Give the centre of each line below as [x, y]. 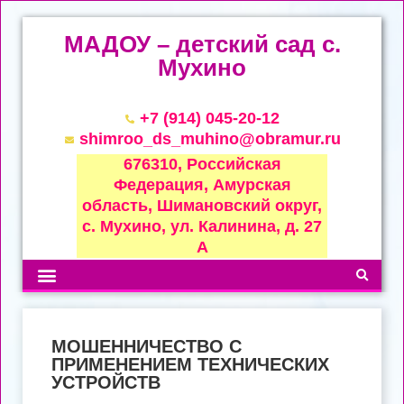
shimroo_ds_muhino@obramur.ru [210, 139]
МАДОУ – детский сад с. [202, 44]
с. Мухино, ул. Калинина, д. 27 [202, 226]
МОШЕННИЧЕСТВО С [147, 346]
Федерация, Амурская [202, 185]
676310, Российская [202, 164]
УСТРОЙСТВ [106, 382]
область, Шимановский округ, [202, 206]
